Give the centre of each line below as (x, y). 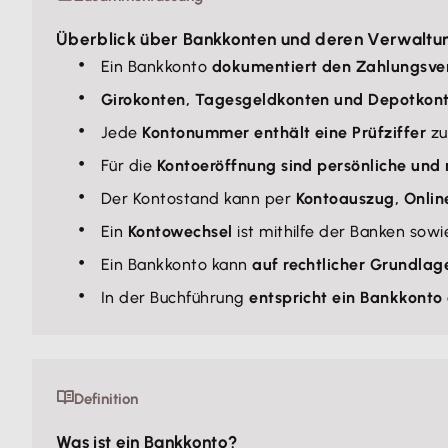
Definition (106, 399)
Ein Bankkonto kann (177, 264)
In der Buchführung (175, 297)
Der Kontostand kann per (198, 198)
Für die (129, 165)
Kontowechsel (180, 231)
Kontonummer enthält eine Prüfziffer (284, 132)
